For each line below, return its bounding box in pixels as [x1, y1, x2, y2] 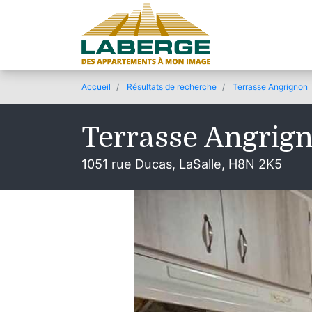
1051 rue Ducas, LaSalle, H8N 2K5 [81, 156, 282, 171]
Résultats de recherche [127, 81, 217, 92]
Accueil [81, 81, 111, 92]
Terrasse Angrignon [233, 81, 308, 92]
